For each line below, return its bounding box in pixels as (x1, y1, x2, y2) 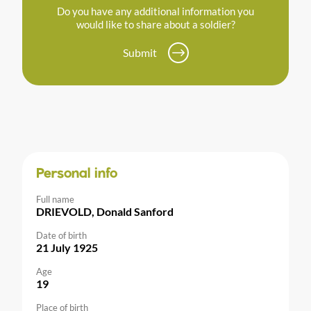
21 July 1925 (36, 241, 98, 255)
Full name (36, 194, 74, 205)
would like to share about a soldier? (76, 18, 235, 31)
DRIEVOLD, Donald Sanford (36, 205, 174, 219)
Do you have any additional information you (57, 5, 254, 18)
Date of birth (36, 230, 87, 242)
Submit (122, 46, 157, 60)
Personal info (36, 167, 117, 182)
